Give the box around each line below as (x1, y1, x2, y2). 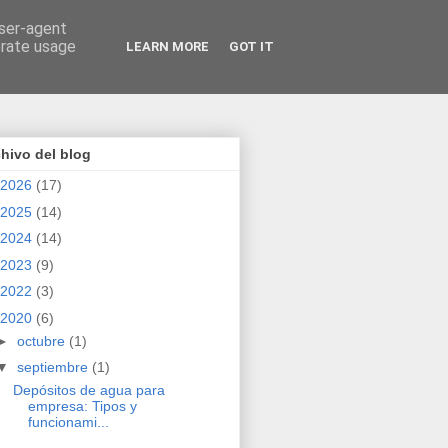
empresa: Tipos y (27, 398, 137, 415)
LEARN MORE (126, 39, 209, 54)
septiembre (16, 359, 92, 376)
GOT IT (229, 39, 274, 54)
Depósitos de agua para (12, 382, 165, 399)
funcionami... (27, 414, 109, 431)
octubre (16, 332, 69, 349)
